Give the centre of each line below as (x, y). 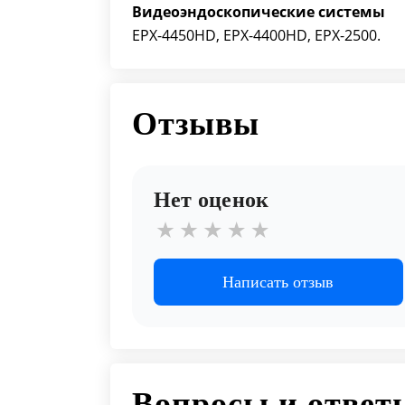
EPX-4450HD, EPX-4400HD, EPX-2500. (256, 35)
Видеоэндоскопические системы (259, 12)
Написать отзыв (278, 282)
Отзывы (196, 124)
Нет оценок (212, 200)
